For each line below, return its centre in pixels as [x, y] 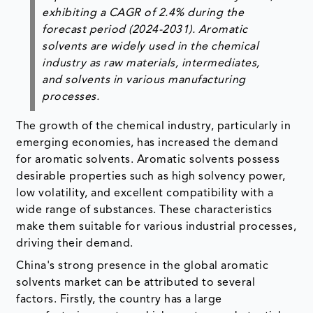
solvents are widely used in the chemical [151, 46]
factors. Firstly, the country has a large [119, 299]
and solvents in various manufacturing [144, 80]
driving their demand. [75, 243]
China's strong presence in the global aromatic [143, 266]
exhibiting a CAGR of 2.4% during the [143, 13]
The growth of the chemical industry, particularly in [154, 126]
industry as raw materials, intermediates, [151, 63]
